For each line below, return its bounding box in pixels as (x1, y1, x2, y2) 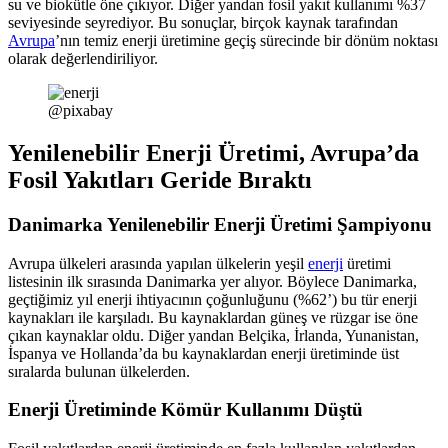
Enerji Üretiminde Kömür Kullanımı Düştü (8, 399, 363, 421)
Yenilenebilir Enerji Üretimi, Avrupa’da (8, 140, 419, 167)
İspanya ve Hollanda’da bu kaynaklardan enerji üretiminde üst (8, 344, 399, 362)
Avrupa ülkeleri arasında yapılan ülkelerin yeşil (8, 254, 308, 272)
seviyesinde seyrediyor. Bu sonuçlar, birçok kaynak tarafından (8, 14, 398, 32)
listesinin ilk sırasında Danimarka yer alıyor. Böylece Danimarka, (8, 272, 417, 290)
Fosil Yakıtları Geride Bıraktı (8, 167, 312, 194)
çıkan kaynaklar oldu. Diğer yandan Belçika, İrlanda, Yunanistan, (8, 326, 419, 344)
